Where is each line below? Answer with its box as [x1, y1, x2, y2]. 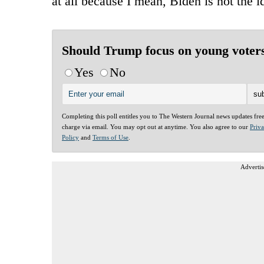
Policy [62, 133, 79, 141]
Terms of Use [93, 133, 128, 141]
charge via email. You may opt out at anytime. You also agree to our [62, 123, 250, 130]
